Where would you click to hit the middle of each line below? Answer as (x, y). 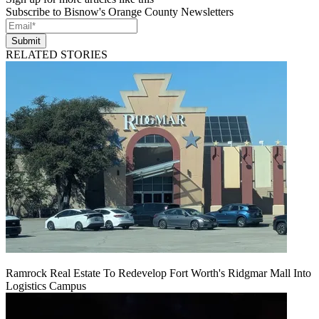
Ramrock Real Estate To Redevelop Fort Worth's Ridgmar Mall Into (158, 273)
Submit (26, 41)
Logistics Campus (46, 286)
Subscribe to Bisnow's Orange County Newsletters (120, 11)
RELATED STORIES (57, 54)
